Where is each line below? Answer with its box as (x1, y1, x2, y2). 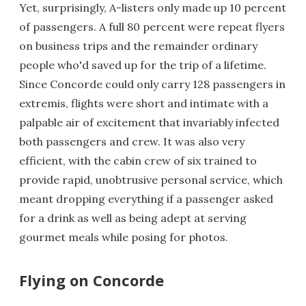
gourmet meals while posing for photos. (19, 229, 228, 244)
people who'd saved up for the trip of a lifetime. (19, 57, 266, 72)
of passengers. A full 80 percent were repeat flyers (19, 19, 285, 33)
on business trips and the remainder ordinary (19, 38, 258, 53)
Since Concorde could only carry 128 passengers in (19, 76, 286, 91)
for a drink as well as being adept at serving (19, 210, 247, 225)
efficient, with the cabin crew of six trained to (19, 153, 257, 167)
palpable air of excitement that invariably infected (19, 115, 279, 129)
